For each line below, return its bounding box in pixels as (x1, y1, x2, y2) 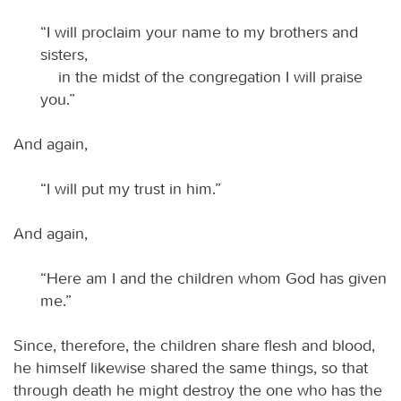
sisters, (40, 44, 88, 64)
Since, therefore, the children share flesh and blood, (13, 335, 375, 355)
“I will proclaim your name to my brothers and (40, 21, 358, 42)
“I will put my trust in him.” (40, 178, 221, 199)
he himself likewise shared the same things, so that (13, 357, 368, 378)
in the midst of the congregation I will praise (40, 66, 363, 87)
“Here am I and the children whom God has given (40, 268, 387, 288)
